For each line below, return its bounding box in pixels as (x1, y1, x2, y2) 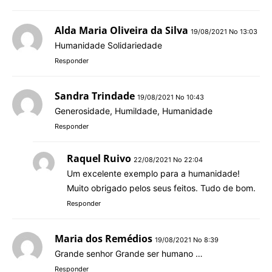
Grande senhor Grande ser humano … (55, 248, 203, 259)
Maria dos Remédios (55, 231, 152, 245)
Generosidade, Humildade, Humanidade (55, 105, 212, 116)
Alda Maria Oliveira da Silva (55, 23, 188, 37)
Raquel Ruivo (67, 151, 131, 165)
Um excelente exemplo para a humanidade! (67, 168, 240, 178)
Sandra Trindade (55, 89, 135, 103)
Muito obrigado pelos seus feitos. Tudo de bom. (67, 182, 256, 193)
